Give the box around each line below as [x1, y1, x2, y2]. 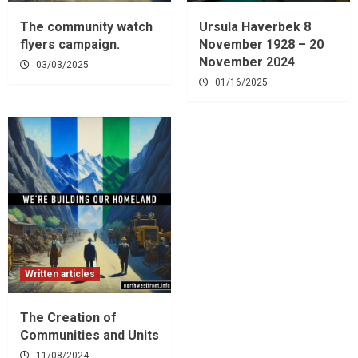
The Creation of [20, 309, 117, 325]
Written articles [25, 268, 95, 280]
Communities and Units [20, 327, 159, 343]
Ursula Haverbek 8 [199, 18, 311, 34]
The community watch [20, 18, 153, 34]
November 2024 [199, 54, 295, 70]
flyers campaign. [20, 36, 120, 52]
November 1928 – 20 [199, 36, 324, 52]
